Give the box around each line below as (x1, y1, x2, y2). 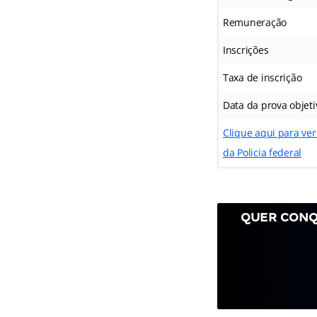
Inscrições (222, 43, 269, 57)
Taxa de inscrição (222, 71, 302, 85)
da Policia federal (222, 146, 302, 160)
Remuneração (222, 16, 287, 30)
